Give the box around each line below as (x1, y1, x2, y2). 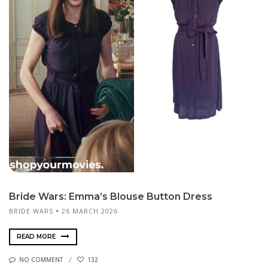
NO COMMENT (19, 255, 63, 264)
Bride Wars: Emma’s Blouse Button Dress (9, 190, 212, 202)
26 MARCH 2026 (62, 206, 118, 215)
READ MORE (17, 232, 57, 240)
